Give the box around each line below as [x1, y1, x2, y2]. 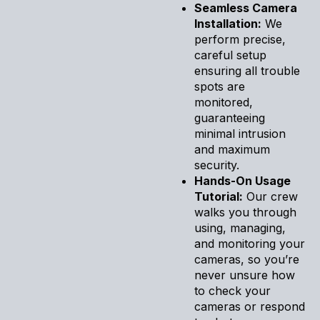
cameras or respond [194, 299, 305, 314]
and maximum [194, 141, 270, 156]
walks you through [194, 204, 296, 219]
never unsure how [194, 267, 295, 282]
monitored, [194, 94, 253, 109]
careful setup [194, 47, 266, 62]
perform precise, [194, 31, 286, 46]
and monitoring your [194, 236, 305, 251]
